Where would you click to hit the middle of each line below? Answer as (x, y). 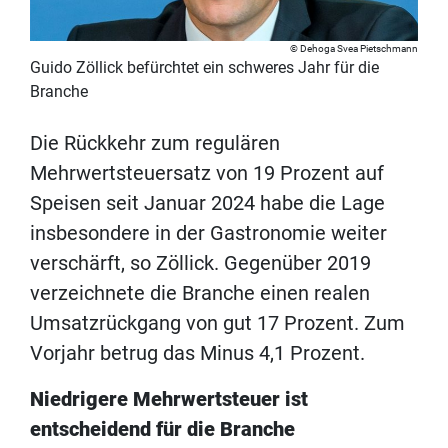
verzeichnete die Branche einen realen (200, 292)
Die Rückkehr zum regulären (155, 142)
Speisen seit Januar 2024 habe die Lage (207, 202)
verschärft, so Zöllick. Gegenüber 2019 (200, 262)
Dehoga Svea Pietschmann (359, 48)
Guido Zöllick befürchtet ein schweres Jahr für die (204, 67)
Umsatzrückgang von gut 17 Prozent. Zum (217, 322)
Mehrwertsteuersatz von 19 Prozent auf (207, 172)
